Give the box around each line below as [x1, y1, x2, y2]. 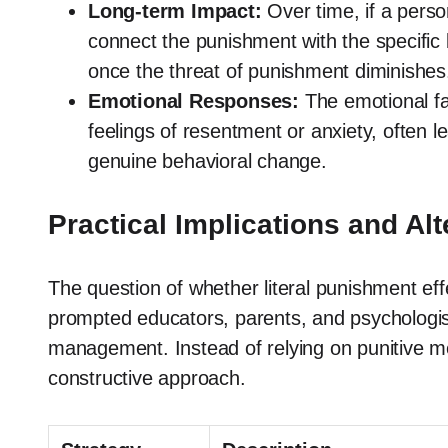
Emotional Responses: [88, 90, 299, 113]
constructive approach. [48, 367, 246, 390]
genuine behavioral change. [88, 150, 327, 173]
